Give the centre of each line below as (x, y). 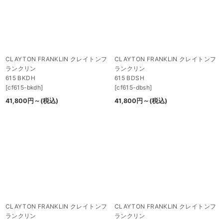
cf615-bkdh (24, 88)
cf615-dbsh (133, 88)
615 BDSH (129, 78)
